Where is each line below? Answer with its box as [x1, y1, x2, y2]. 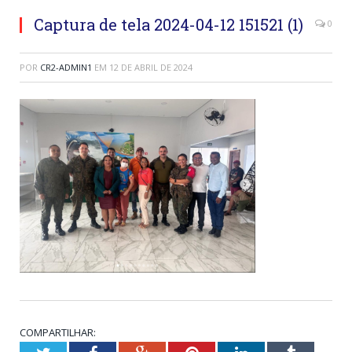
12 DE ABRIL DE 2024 [109, 61, 192, 74]
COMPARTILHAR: [20, 325, 96, 340]
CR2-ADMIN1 [40, 61, 92, 74]
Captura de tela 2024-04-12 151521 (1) [34, 14, 303, 35]
